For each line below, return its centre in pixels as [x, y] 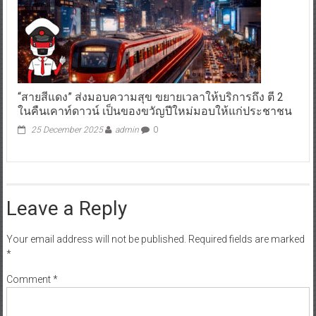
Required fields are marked [246, 239]
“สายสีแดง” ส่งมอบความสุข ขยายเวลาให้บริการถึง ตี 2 [150, 97]
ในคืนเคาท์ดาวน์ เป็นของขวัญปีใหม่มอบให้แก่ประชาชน [154, 111]
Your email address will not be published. [96, 239]
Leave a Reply [66, 209]
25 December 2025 [67, 130]
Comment [29, 280]
